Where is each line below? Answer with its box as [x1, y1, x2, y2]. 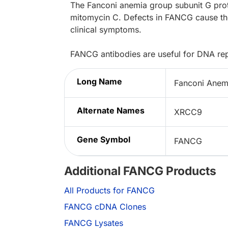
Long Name [77, 76, 122, 87]
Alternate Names [77, 105, 145, 116]
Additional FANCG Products [64, 164, 216, 179]
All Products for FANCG [64, 185, 155, 196]
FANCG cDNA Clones [64, 202, 146, 212]
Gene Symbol [77, 134, 130, 145]
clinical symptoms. [70, 24, 141, 35]
